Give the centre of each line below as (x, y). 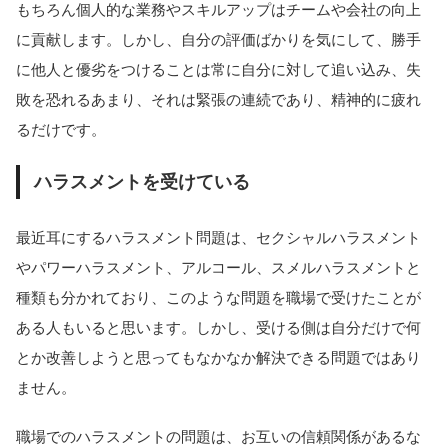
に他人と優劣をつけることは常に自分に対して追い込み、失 (218, 70)
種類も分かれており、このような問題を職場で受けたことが (218, 298)
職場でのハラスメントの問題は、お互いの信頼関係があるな (218, 436)
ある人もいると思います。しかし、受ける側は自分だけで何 (218, 328)
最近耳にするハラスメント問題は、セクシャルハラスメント (218, 238)
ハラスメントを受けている (141, 181)
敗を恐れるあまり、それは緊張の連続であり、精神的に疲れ (218, 100)
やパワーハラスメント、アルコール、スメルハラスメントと (218, 268)
